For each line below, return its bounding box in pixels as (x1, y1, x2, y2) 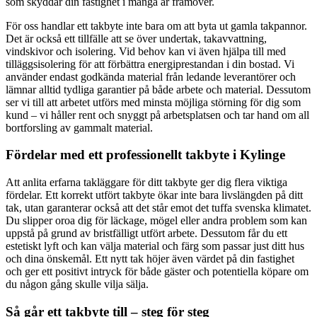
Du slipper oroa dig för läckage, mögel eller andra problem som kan (6, 214, 307, 227)
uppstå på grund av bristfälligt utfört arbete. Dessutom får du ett (6, 227, 287, 240)
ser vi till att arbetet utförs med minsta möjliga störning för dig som (6, 96, 301, 108)
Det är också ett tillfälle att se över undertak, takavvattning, (6, 32, 267, 45)
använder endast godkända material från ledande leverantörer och (6, 70, 296, 83)
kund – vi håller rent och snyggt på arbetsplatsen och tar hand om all (6, 108, 309, 121)
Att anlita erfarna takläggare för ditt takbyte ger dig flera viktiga (6, 176, 287, 189)
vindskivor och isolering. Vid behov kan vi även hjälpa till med (6, 45, 286, 57)
